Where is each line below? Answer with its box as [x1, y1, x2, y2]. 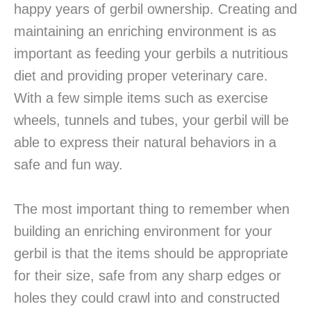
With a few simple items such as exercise [14, 90, 268, 106]
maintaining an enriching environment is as [14, 24, 276, 40]
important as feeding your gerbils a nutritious [14, 46, 288, 62]
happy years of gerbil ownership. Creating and [14, 1, 297, 17]
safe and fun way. [14, 157, 123, 173]
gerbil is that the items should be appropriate [14, 246, 288, 262]
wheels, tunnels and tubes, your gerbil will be [14, 112, 289, 128]
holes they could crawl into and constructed [14, 290, 280, 306]
